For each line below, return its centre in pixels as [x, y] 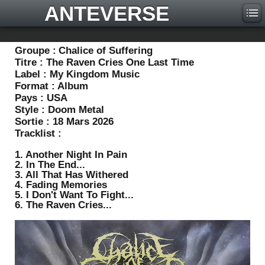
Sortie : [34, 122]
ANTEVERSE [107, 13]
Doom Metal [76, 110]
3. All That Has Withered [72, 175]
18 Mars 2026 [83, 122]
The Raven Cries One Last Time [120, 62]
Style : [31, 110]
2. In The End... [50, 165]
